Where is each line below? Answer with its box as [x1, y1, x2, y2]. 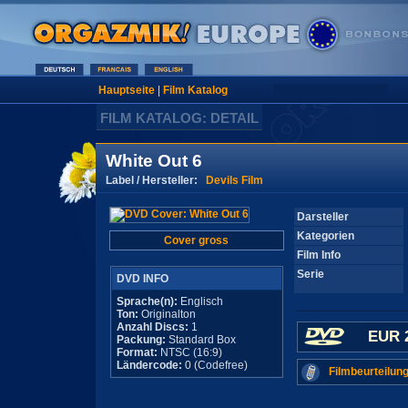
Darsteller [296, 210, 349, 223]
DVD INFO [116, 272, 168, 285]
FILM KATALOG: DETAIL [100, 110, 259, 126]
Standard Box [165, 333, 236, 346]
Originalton [138, 308, 196, 321]
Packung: [116, 333, 166, 346]
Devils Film [205, 173, 263, 187]
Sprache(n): [116, 295, 178, 308]
